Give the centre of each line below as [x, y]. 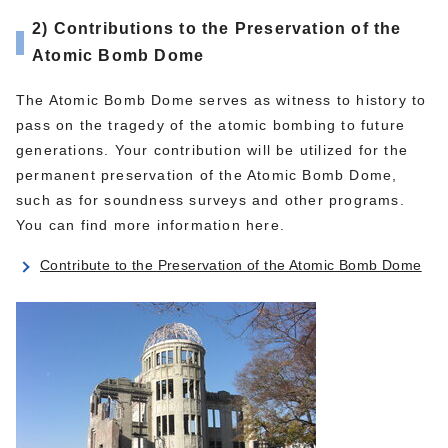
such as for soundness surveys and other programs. [210, 199]
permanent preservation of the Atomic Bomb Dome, [207, 174]
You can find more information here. [150, 224]
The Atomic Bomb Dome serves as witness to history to [221, 99]
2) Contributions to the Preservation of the [217, 28]
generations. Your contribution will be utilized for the [212, 149]
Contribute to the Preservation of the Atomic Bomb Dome [231, 264]
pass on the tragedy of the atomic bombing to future [211, 124]
